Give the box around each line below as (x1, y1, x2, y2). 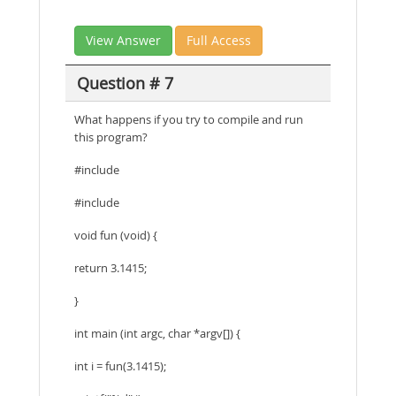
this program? (74, 129, 148, 145)
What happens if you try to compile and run (74, 111, 303, 127)
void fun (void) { (74, 227, 157, 243)
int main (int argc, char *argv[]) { (74, 325, 240, 341)
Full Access (187, 32, 251, 49)
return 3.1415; (74, 260, 147, 276)
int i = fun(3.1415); (74, 358, 166, 374)
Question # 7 (76, 72, 173, 94)
